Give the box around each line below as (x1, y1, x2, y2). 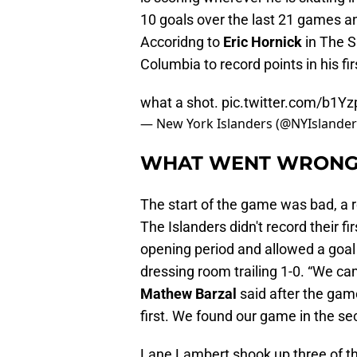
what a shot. (140, 94, 222, 112)
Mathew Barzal (140, 285, 240, 303)
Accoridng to (140, 33, 223, 51)
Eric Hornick (223, 33, 302, 51)
